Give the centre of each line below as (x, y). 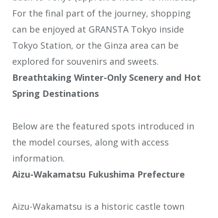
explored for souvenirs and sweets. (85, 62)
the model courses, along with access (91, 142)
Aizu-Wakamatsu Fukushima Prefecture (99, 174)
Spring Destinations (55, 94)
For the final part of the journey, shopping (101, 13)
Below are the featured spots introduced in (103, 126)
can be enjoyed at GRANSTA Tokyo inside (98, 29)
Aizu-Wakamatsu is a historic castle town (98, 207)
